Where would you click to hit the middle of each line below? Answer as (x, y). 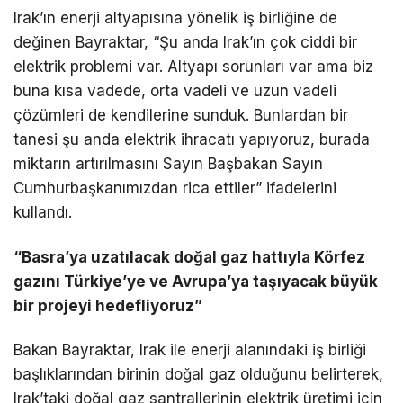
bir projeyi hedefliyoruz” (108, 305)
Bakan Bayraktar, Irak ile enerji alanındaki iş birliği (190, 349)
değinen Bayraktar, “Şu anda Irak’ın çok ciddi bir (185, 43)
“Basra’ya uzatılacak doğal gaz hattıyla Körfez (189, 257)
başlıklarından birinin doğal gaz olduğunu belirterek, (198, 374)
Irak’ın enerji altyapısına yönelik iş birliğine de (175, 18)
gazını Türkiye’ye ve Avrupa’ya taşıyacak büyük (196, 281)
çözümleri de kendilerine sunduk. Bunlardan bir (181, 116)
